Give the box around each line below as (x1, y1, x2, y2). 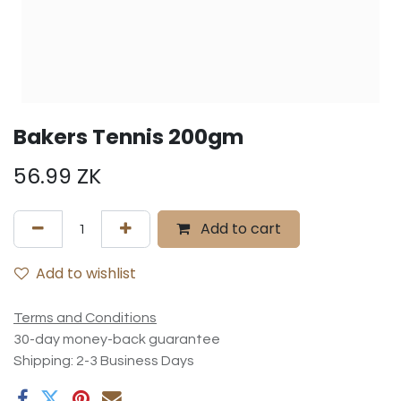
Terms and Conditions (13, 311, 157, 326)
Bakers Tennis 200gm (13, 122, 243, 152)
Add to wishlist (36, 263, 136, 285)
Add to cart (197, 218, 281, 240)
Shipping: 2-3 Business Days (13, 354, 194, 369)
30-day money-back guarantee (13, 332, 220, 347)
